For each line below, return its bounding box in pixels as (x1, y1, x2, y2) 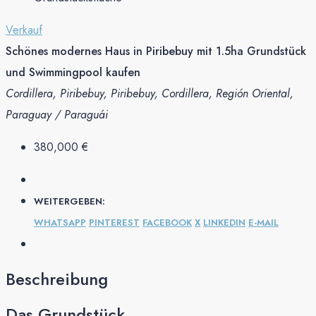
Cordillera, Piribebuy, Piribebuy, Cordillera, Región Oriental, (6, 85, 293, 102)
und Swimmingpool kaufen (6, 63, 140, 80)
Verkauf (6, 21, 42, 38)
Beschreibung (6, 266, 108, 291)
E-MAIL (248, 215, 279, 229)
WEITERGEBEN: (34, 194, 105, 208)
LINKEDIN (203, 215, 245, 229)
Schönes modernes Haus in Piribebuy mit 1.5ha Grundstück (6, 42, 306, 59)
